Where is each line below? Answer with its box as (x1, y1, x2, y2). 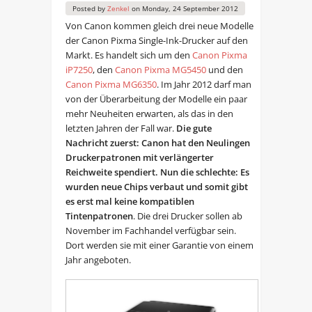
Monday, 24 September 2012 (141, 3, 238, 14)
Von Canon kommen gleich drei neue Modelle (65, 19, 253, 33)
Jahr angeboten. (65, 253, 131, 267)
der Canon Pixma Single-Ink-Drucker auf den (65, 34, 248, 47)
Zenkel (107, 3, 130, 14)
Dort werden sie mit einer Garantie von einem (65, 239, 253, 252)
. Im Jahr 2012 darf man (156, 78, 251, 91)
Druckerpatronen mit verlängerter (65, 151, 214, 164)
